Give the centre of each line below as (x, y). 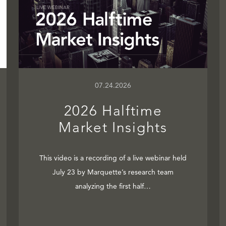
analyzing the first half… (113, 186)
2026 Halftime (113, 111)
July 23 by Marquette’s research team (113, 172)
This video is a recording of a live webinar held (113, 158)
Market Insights (113, 128)
